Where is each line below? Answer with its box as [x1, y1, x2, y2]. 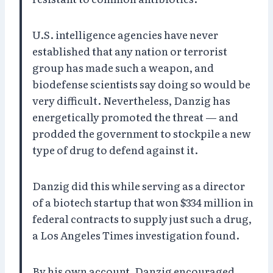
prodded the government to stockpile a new [32, 125, 251, 141]
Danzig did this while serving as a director [32, 177, 245, 193]
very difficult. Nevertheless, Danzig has [32, 92, 230, 108]
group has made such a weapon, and [32, 59, 214, 75]
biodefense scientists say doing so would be [32, 76, 250, 91]
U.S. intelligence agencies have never [32, 26, 218, 42]
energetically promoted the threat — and [32, 108, 238, 124]
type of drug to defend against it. [32, 141, 198, 157]
